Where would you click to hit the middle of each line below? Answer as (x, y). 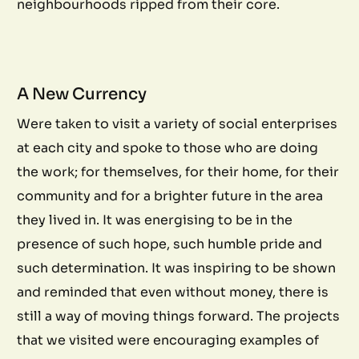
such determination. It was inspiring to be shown (177, 268)
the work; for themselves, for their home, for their (178, 171)
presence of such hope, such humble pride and (170, 244)
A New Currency (82, 94)
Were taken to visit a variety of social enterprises (177, 123)
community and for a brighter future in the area (170, 196)
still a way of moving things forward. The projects (179, 316)
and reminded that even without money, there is (173, 292)
